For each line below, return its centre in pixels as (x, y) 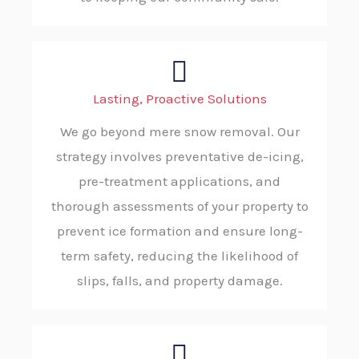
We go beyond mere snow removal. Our (179, 132)
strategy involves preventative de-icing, (179, 157)
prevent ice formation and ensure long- (179, 231)
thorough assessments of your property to (179, 206)
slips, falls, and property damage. (179, 281)
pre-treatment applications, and (179, 182)
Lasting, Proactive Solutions (179, 99)
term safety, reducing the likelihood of (179, 256)
